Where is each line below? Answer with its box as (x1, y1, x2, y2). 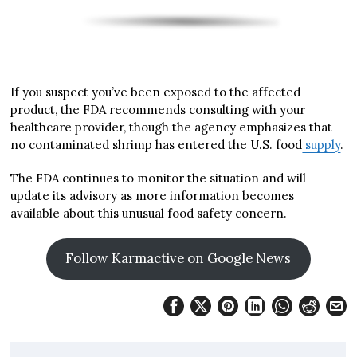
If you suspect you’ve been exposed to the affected (10, 84, 301, 100)
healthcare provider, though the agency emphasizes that (10, 120, 333, 135)
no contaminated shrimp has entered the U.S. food (10, 137, 303, 153)
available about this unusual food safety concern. (10, 206, 288, 222)
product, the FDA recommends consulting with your (10, 102, 306, 118)
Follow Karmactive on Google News (65, 249, 292, 268)
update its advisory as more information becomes (10, 188, 295, 204)
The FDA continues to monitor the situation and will (10, 171, 307, 186)
